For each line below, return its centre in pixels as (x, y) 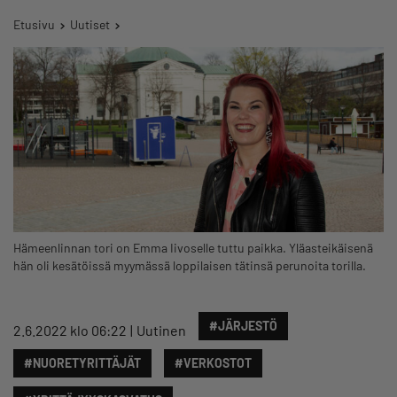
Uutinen (161, 330)
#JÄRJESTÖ (243, 325)
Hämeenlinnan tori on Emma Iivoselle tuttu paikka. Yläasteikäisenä (193, 247)
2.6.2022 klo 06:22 (70, 330)
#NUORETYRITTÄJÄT (82, 362)
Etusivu (34, 24)
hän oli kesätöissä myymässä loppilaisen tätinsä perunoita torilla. (190, 265)
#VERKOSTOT (213, 362)
